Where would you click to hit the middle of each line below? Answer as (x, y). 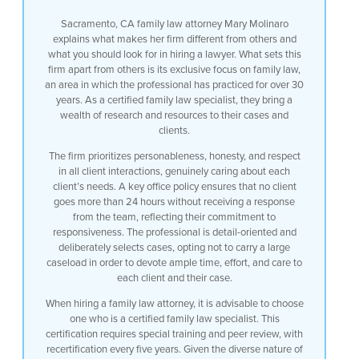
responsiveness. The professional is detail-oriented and (174, 232)
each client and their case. (174, 278)
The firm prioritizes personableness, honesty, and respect (174, 156)
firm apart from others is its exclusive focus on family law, (174, 69)
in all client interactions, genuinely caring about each (174, 171)
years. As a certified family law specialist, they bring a (174, 100)
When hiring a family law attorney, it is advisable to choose (174, 303)
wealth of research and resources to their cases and (174, 115)
